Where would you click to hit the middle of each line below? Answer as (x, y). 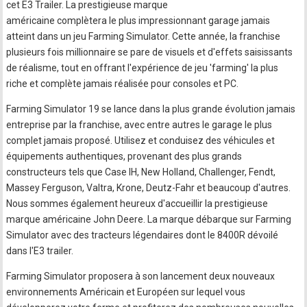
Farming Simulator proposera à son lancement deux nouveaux (141, 276)
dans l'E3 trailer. (40, 251)
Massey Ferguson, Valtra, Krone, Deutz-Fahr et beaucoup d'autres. (149, 188)
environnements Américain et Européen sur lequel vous (126, 292)
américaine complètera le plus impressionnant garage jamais (138, 21)
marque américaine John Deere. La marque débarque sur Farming (149, 219)
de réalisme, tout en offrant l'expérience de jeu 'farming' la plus (143, 68)
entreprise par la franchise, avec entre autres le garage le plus (139, 125)
